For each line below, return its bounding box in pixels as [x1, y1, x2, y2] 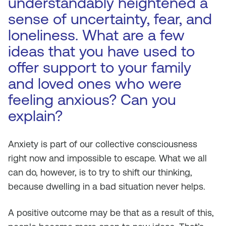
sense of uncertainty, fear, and [8, 10, 212, 28]
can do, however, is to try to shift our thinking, [8, 167, 192, 178]
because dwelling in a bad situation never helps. [8, 181, 205, 192]
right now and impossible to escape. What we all [8, 153, 207, 163]
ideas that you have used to [8, 42, 195, 60]
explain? [8, 107, 63, 125]
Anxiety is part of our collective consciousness [8, 139, 197, 149]
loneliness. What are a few [8, 26, 185, 44]
